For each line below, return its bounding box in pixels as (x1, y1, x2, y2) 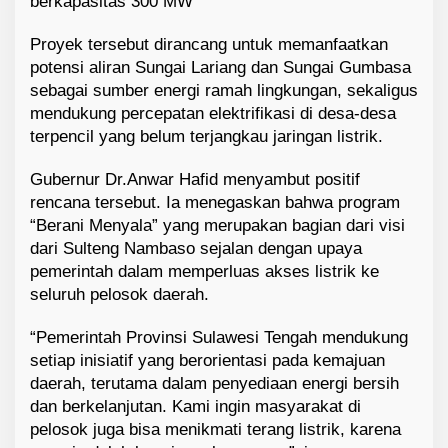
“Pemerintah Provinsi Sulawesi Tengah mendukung (30, 327, 408, 347)
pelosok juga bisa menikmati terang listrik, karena (30, 419, 401, 439)
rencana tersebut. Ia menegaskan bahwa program (30, 192, 400, 212)
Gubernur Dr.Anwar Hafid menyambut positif (30, 169, 360, 189)
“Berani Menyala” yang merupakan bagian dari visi (30, 215, 405, 235)
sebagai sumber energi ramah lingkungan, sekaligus (30, 80, 418, 100)
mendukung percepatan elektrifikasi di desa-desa (30, 103, 396, 123)
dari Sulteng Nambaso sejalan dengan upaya (30, 238, 362, 258)
